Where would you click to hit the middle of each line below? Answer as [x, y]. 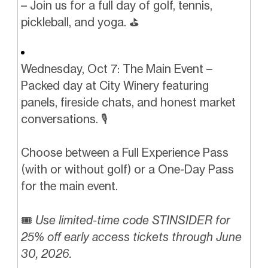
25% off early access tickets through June [131, 237]
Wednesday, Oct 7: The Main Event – [116, 68]
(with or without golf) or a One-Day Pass [127, 170]
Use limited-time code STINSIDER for [131, 220]
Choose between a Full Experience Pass [124, 153]
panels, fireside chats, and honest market [128, 102]
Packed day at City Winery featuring [115, 85]
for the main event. [69, 186]
